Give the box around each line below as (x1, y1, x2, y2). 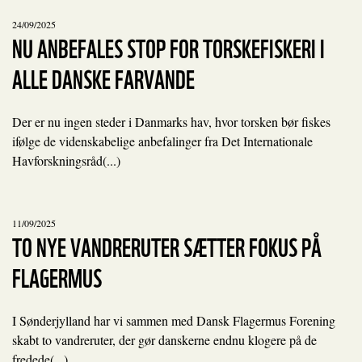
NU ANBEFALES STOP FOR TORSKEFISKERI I (12, 27, 325, 65)
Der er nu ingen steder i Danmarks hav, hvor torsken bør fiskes (12, 113, 330, 130)
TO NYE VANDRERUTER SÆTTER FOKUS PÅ (12, 226, 322, 264)
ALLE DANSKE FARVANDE (12, 58, 195, 96)
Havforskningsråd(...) (12, 152, 120, 169)
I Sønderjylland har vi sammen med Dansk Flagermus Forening (12, 312, 335, 329)
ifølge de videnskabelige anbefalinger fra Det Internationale (12, 133, 313, 149)
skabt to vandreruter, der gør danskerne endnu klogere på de (12, 331, 317, 348)
